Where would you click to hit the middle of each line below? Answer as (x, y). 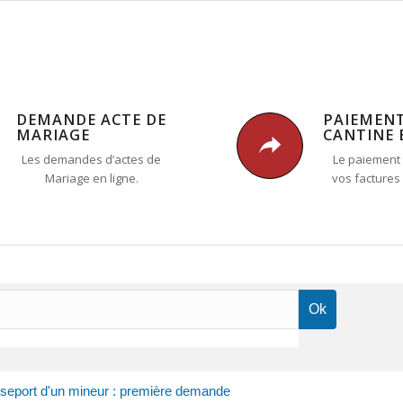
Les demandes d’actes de (92, 160)
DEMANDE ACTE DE (92, 120)
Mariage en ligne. (91, 179)
